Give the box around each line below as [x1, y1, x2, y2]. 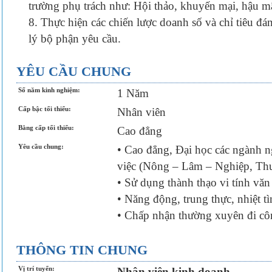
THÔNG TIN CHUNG [16, 242, 148, 257]
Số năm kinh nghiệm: [18, 86, 80, 93]
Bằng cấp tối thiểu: [18, 124, 74, 131]
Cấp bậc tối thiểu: [18, 105, 71, 112]
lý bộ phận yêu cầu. [29, 32, 121, 45]
